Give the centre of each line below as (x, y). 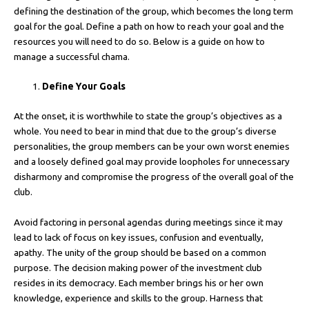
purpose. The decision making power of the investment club (138, 267)
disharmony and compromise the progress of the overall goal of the (154, 176)
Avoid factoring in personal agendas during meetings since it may (148, 222)
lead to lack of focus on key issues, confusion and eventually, (139, 237)
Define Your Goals (84, 87)
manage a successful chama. (72, 56)
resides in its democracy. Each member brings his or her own (139, 282)
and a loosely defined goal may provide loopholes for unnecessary (152, 161)
